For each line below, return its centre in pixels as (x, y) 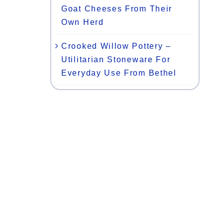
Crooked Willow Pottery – (116, 46)
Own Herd (83, 22)
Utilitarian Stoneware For (116, 59)
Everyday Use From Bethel (119, 73)
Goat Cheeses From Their (117, 8)
